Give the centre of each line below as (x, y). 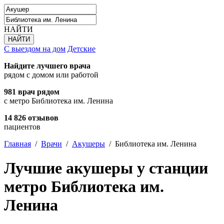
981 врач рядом (32, 92)
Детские (81, 49)
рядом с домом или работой (51, 75)
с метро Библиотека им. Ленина (58, 101)
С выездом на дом (35, 49)
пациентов (22, 127)
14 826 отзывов (31, 118)
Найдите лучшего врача (47, 66)
